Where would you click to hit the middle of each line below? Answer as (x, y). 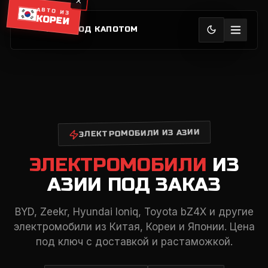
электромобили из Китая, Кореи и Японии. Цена (134, 227)
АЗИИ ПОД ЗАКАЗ (134, 185)
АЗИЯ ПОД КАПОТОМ (92, 30)
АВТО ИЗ (53, 11)
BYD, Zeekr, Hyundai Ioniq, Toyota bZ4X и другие (134, 212)
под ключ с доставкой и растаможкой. (134, 242)
